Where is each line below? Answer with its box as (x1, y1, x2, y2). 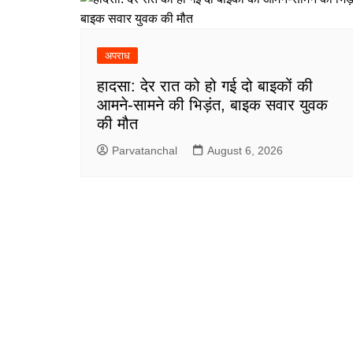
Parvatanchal (112, 143, 177, 157)
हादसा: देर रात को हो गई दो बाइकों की (97, 76, 313, 95)
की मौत (97, 114, 138, 132)
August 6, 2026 (207, 143, 283, 157)
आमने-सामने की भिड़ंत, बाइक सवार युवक (97, 95, 328, 113)
